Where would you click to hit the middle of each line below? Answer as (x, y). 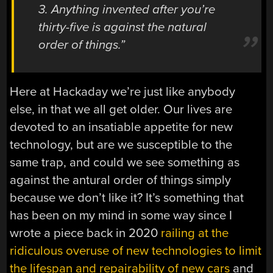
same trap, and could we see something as (125, 162)
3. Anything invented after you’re (127, 10)
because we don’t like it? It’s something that (127, 197)
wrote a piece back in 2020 (86, 233)
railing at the (195, 233)
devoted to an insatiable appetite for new (122, 127)
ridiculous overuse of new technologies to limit (136, 250)
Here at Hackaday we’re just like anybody (123, 91)
